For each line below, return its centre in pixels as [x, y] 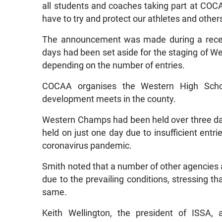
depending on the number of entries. [114, 66]
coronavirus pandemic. [87, 146]
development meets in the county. [109, 99]
